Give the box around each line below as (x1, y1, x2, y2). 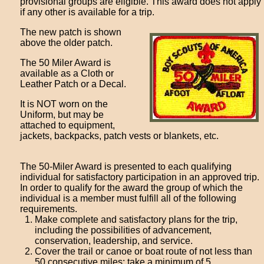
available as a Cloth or (20, 68, 114, 78)
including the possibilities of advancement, (35, 225, 212, 235)
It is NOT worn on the (20, 99, 108, 109)
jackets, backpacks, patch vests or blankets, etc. (20, 131, 219, 141)
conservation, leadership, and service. (35, 236, 193, 246)
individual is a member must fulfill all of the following (20, 193, 237, 203)
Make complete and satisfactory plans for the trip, (35, 214, 238, 225)
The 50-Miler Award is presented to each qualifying (20, 161, 232, 171)
